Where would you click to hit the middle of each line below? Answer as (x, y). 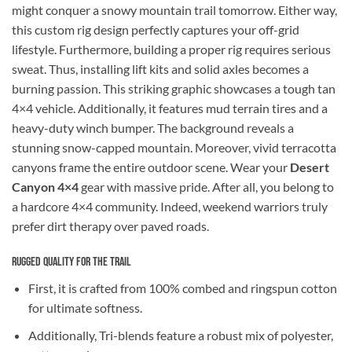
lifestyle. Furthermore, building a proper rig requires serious (171, 49)
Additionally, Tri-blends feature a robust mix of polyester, (180, 335)
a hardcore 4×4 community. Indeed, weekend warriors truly (170, 207)
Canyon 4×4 (45, 187)
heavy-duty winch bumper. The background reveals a (153, 128)
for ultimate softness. (85, 308)
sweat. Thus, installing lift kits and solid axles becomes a (160, 69)
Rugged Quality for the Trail (71, 262)
